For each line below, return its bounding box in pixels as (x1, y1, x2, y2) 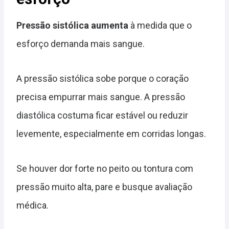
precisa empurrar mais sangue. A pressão (16, 91, 185, 102)
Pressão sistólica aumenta (16, 20, 128, 31)
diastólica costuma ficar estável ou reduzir (16, 110, 188, 121)
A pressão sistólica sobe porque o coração (16, 73, 189, 84)
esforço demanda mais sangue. (16, 38, 145, 49)
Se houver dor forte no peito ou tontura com (16, 163, 193, 174)
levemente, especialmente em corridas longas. (16, 128, 206, 139)
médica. (16, 200, 49, 211)
